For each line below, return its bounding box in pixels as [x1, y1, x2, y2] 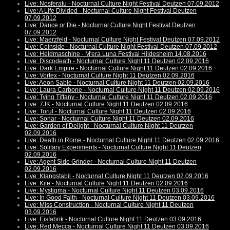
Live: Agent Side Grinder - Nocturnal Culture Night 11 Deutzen [25, 158, 197, 166]
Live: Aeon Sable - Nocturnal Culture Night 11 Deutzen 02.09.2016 [25, 79, 209, 87]
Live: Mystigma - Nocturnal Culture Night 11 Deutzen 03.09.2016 [25, 187, 204, 195]
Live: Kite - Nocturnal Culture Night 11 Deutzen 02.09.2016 [25, 180, 188, 187]
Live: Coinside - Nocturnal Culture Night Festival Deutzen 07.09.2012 [25, 43, 217, 51]
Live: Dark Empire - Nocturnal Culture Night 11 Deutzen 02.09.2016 [25, 65, 212, 72]
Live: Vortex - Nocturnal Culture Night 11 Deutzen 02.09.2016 [25, 72, 195, 80]
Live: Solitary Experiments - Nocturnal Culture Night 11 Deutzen [25, 144, 201, 151]
